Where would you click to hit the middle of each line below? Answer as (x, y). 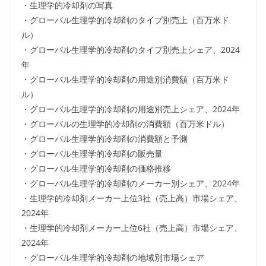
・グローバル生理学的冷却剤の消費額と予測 (104, 139)
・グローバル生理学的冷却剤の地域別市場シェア (113, 258)
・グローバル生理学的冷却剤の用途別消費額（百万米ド (125, 80)
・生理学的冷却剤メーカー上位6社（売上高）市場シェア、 (132, 228)
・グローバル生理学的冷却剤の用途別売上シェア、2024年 (131, 109)
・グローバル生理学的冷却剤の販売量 (92, 154)
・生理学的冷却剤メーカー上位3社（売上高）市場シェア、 (132, 198)
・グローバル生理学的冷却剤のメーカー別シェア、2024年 (131, 183)
